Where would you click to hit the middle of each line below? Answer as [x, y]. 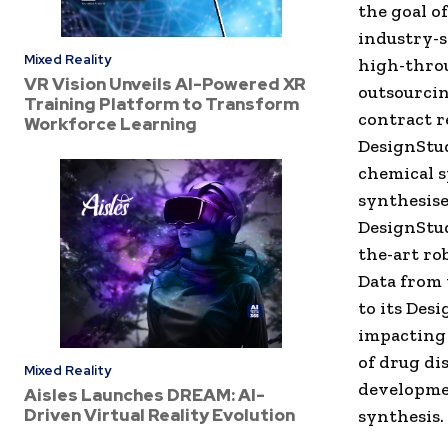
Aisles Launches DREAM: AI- [144, 394]
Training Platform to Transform [161, 104]
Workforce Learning [110, 124]
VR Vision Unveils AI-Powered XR [165, 84]
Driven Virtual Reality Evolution [159, 414]
